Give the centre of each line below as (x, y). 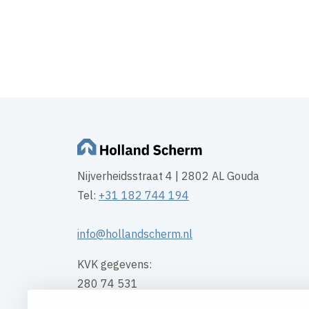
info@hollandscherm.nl (135, 234)
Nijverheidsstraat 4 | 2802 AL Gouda (168, 176)
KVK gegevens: (114, 265)
